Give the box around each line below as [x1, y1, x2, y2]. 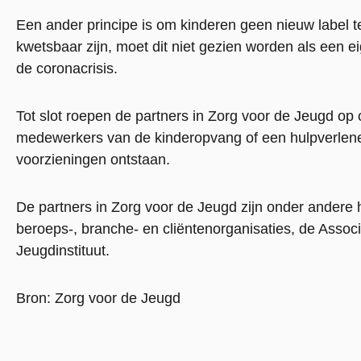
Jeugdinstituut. [16, 243, 110, 259]
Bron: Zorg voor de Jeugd [16, 290, 180, 306]
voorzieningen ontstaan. [16, 151, 170, 168]
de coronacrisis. [16, 60, 118, 77]
